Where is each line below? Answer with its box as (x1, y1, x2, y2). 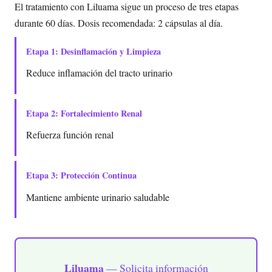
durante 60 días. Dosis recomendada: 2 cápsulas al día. (15, 16, 223, 29)
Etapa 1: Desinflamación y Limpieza (26, 44, 161, 58)
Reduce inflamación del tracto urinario (26, 66, 172, 80)
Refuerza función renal (26, 128, 114, 141)
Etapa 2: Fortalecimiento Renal (26, 106, 142, 120)
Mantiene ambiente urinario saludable (26, 190, 169, 203)
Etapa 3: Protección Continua (26, 168, 137, 182)
